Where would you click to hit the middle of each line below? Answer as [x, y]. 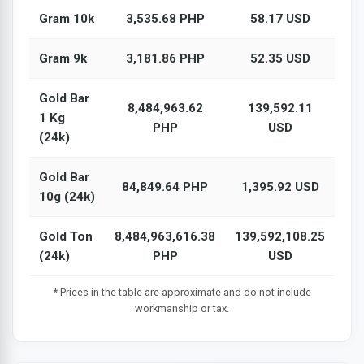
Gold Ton [66, 236]
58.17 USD [280, 18]
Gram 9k [63, 58]
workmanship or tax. [182, 308]
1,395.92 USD [280, 186]
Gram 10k [67, 18]
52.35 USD [280, 58]
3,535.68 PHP [165, 18]
